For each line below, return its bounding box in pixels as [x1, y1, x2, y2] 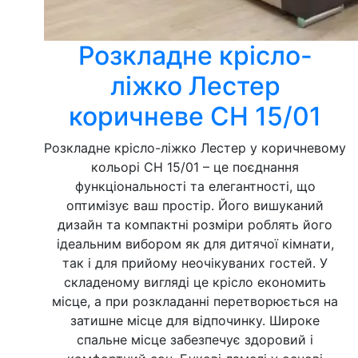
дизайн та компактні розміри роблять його [58, 217, 332, 233]
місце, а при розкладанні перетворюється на [52, 293, 338, 309]
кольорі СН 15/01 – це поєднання [91, 159, 299, 175]
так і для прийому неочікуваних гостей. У [62, 255, 328, 271]
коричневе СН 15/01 [69, 101, 321, 132]
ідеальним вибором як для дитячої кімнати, [56, 236, 334, 252]
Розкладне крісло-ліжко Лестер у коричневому [44, 140, 346, 156]
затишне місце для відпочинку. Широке [70, 312, 320, 328]
